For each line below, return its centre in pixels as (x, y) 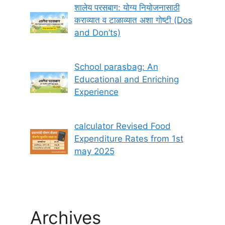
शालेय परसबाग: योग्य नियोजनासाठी (127, 7)
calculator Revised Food (122, 126)
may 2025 (94, 151)
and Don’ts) (97, 32)
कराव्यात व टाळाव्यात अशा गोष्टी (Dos (133, 20)
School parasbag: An (116, 67)
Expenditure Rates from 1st (129, 139)
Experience (96, 92)
